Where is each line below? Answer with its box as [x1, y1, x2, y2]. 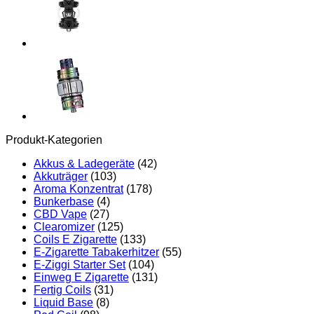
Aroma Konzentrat [34, 182, 123, 195]
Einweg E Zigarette [34, 271, 129, 283]
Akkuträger [34, 170, 88, 182]
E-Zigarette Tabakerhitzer [34, 245, 159, 258]
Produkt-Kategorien [6, 133, 102, 146]
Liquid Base [34, 296, 93, 308]
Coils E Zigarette [34, 233, 117, 245]
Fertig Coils [34, 283, 91, 296]
